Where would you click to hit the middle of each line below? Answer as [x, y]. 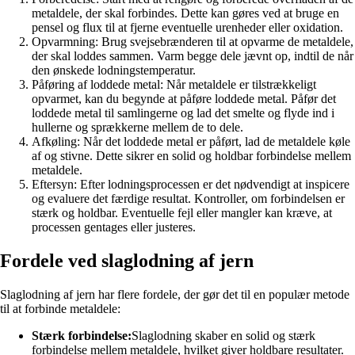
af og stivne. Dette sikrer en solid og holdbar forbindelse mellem [191, 156]
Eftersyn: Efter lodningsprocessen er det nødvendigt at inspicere [191, 185]
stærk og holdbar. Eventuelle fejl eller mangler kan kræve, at [182, 213]
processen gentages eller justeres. [114, 227]
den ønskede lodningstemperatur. [114, 71]
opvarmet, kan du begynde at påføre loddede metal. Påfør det [184, 99]
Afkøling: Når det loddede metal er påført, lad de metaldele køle [191, 142]
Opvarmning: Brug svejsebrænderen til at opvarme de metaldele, [193, 42]
